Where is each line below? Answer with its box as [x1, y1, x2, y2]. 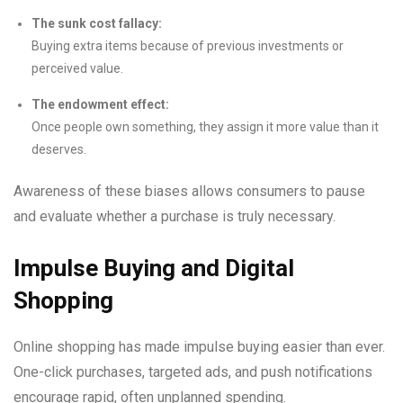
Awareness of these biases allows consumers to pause [13, 183, 365, 200]
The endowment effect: [31, 97, 169, 112]
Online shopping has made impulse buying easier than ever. [13, 338, 385, 355]
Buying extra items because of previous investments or [31, 39, 344, 53]
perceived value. [31, 61, 123, 76]
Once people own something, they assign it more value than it [31, 120, 379, 134]
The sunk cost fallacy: [31, 16, 162, 31]
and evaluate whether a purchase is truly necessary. [13, 208, 336, 225]
